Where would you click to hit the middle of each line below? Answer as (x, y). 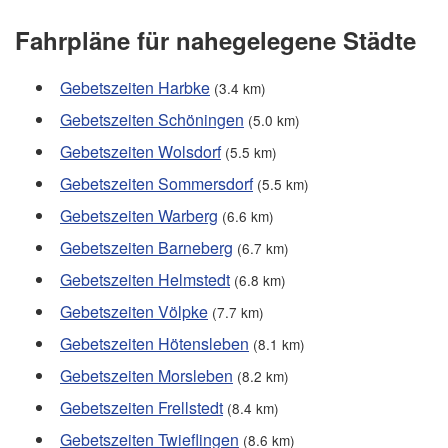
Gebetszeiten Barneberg (146, 248)
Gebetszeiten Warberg (139, 216)
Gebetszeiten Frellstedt (141, 408)
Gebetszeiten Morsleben (146, 376)
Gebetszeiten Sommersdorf (156, 184)
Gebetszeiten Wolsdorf (140, 152)
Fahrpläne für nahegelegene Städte (215, 40)
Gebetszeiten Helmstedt (145, 280)
